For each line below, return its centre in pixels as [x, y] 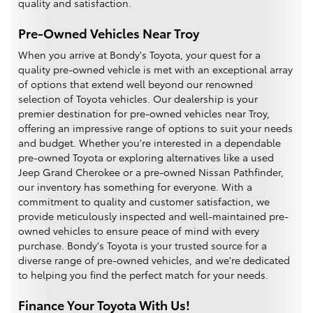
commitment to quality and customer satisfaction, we [144, 201]
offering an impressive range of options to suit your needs [155, 128]
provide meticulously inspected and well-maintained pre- [153, 216]
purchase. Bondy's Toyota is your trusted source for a [143, 245]
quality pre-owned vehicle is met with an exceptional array [155, 69]
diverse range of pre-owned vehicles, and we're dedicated [154, 260]
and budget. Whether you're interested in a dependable [150, 142]
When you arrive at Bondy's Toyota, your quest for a [139, 54]
